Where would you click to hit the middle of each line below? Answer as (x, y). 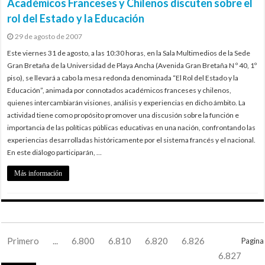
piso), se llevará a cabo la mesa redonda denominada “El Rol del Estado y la (123, 77)
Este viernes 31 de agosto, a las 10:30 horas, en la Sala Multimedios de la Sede (129, 53)
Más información (38, 173)
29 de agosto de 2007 (49, 36)
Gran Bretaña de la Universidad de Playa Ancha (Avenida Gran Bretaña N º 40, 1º (132, 65)
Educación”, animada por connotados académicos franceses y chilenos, (119, 90)
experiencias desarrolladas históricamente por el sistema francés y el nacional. (132, 140)
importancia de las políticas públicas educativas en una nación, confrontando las (132, 127)
